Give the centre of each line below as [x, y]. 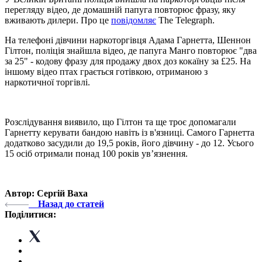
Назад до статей [71, 204]
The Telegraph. [185, 20]
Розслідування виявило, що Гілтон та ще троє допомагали [120, 122]
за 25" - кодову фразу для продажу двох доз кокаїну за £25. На [128, 61]
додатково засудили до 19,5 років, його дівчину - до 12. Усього [129, 143]
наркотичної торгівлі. [47, 82]
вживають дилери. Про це [58, 20]
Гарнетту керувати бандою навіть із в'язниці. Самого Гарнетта [130, 132]
